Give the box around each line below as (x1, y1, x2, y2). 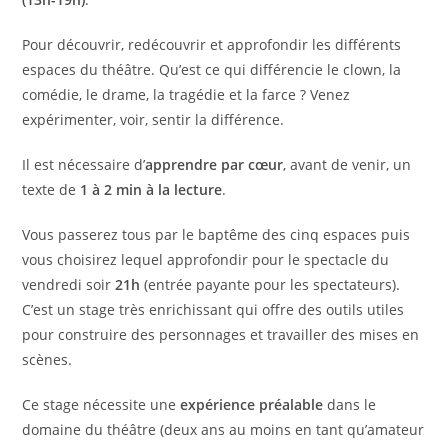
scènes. (22, 349, 77, 369)
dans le (323, 394, 377, 414)
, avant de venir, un (283, 154, 412, 174)
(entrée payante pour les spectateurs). (144, 274, 401, 294)
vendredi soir (22, 274, 116, 294)
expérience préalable (180, 394, 324, 414)
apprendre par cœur (145, 154, 284, 174)
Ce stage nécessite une (22, 394, 181, 414)
